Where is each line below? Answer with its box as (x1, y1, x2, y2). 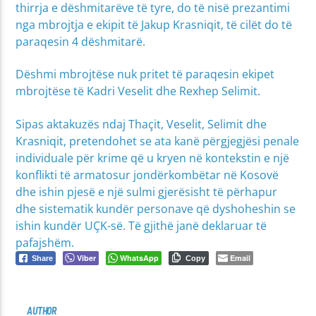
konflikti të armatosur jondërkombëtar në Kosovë (16, 166, 279, 183)
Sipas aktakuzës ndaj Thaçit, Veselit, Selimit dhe (16, 116, 267, 132)
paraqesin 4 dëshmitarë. (16, 34, 146, 50)
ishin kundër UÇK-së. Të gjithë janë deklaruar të (16, 217, 267, 233)
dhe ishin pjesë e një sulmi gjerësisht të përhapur (16, 183, 278, 200)
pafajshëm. (16, 234, 75, 250)
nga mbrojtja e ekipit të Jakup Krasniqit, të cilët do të (16, 17, 293, 33)
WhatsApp (120, 252, 159, 263)
